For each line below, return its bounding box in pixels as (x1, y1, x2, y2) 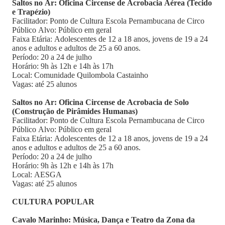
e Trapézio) (12, 8, 50, 16)
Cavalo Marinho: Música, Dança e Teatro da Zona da (12, 215, 195, 224)
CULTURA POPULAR (12, 197, 96, 206)
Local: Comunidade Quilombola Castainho (12, 71, 148, 79)
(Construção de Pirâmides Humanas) (12, 107, 138, 116)
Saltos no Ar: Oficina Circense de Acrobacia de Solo (12, 98, 189, 106)
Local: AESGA (12, 170, 62, 179)
